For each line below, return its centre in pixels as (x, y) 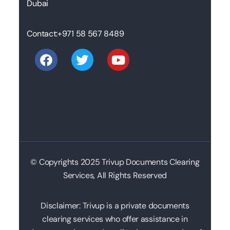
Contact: (42, 34)
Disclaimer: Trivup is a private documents (115, 206)
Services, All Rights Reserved (115, 176)
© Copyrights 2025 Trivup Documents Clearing (115, 162)
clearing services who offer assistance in (115, 219)
